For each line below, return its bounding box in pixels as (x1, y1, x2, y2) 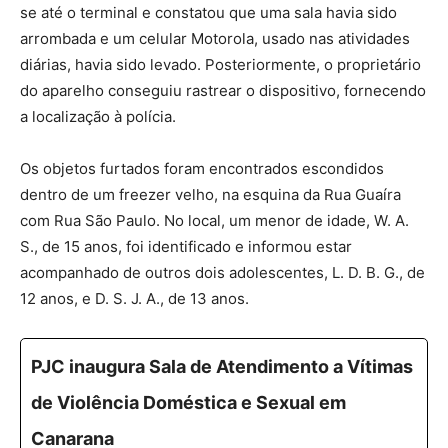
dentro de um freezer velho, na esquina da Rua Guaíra (20, 185, 401, 205)
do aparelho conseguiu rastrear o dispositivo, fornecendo (20, 81, 426, 101)
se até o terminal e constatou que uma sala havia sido (20, 3, 397, 23)
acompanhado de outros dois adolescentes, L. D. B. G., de (20, 263, 425, 283)
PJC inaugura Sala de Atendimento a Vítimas (31, 356, 413, 378)
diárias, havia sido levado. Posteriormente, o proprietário (20, 55, 421, 75)
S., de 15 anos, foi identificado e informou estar (20, 237, 352, 257)
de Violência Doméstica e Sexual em (31, 392, 346, 414)
